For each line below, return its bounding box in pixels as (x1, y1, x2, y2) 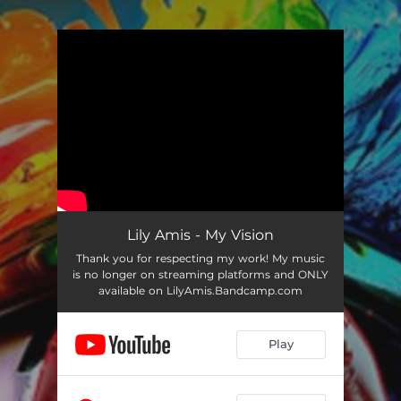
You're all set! (111, 67, 188, 82)
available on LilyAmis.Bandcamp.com (98, 283, 303, 297)
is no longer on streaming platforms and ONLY (73, 267, 328, 281)
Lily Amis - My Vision (127, 226, 274, 243)
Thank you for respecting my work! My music (76, 251, 325, 265)
